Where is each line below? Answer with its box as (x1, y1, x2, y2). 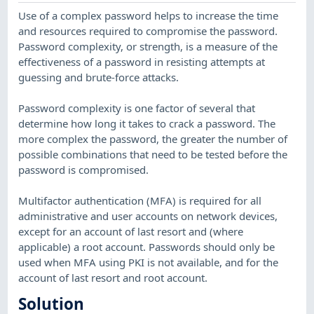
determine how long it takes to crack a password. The (18, 116, 276, 130)
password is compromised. (18, 162, 149, 177)
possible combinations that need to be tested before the (18, 146, 288, 161)
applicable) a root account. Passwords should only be (18, 239, 275, 254)
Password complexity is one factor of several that (18, 100, 256, 115)
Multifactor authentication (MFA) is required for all (18, 193, 262, 207)
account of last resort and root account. (18, 270, 208, 285)
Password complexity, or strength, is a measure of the (18, 39, 278, 53)
